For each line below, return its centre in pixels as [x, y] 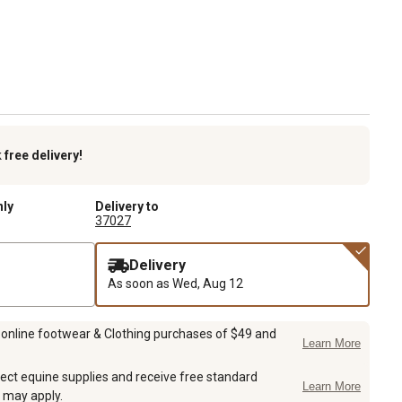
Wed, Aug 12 [208, 283]
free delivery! [44, 155]
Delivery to [127, 206]
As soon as [140, 283]
